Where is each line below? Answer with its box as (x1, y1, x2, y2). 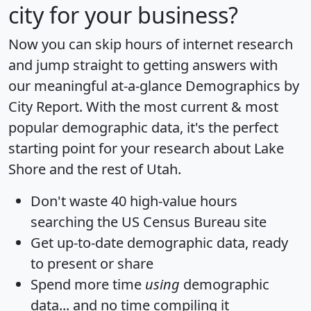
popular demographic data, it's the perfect (8, 118, 278, 137)
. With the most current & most (79, 97, 278, 117)
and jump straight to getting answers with (8, 56, 278, 75)
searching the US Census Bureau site (31, 212, 267, 232)
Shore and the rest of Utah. (8, 160, 181, 179)
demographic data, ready (124, 233, 288, 253)
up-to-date (57, 233, 124, 253)
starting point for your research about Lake (8, 139, 284, 158)
